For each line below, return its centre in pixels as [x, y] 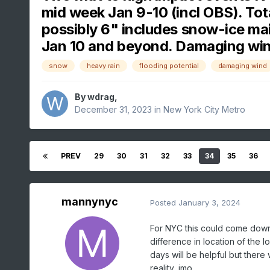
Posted [164, 202]
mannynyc [89, 202]
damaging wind [242, 66]
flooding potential [169, 66]
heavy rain [103, 66]
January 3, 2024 [209, 202]
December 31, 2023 [113, 110]
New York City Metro [204, 110]
